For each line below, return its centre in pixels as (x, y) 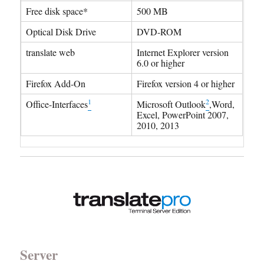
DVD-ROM (159, 32)
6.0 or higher (161, 63)
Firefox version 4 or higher (186, 83)
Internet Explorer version (183, 52)
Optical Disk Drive (61, 32)
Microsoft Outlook (171, 104)
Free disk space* (57, 11)
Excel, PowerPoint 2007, (183, 115)
